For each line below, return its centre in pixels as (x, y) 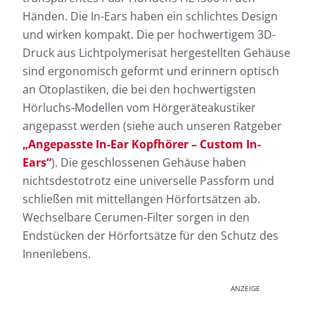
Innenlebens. (57, 254)
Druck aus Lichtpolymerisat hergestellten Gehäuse (156, 53)
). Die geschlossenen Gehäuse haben (149, 163)
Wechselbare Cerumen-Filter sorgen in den (136, 218)
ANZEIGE (245, 289)
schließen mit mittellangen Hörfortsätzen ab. (141, 199)
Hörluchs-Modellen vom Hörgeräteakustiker (139, 108)
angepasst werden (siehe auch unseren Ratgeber (152, 126)
